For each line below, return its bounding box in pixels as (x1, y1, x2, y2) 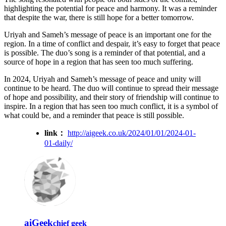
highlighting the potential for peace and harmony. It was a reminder (4, 4, 217, 13)
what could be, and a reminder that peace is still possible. (4, 110, 184, 120)
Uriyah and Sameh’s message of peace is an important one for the (4, 30, 211, 39)
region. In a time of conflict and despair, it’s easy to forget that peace (4, 39, 220, 48)
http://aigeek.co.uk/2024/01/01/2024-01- (68, 128, 196, 137)
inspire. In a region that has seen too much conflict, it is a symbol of (4, 101, 218, 110)
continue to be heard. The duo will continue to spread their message (4, 83, 218, 92)
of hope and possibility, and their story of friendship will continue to (4, 92, 219, 101)
